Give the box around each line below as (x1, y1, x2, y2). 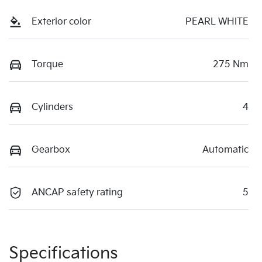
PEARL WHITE (185, 16, 249, 27)
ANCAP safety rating (32, 187, 123, 198)
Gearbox (32, 144, 70, 156)
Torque (32, 58, 63, 70)
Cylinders (32, 101, 73, 113)
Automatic (202, 144, 249, 156)
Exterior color (32, 16, 91, 27)
